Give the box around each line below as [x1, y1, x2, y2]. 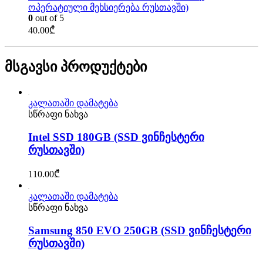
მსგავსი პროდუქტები [5, 59, 147, 75]
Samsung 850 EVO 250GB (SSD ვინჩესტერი [28, 224, 251, 237]
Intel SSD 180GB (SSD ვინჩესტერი [28, 130, 204, 143]
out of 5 [33, 13, 64, 23]
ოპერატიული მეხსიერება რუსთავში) [28, 2, 188, 12]
